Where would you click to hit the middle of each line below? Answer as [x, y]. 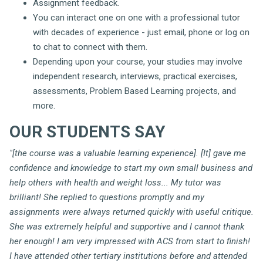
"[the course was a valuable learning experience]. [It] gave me [128, 153]
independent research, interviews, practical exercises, [135, 76]
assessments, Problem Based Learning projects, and [134, 91]
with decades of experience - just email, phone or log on [141, 32]
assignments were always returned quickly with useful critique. [131, 212]
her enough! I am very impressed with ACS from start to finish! [130, 241]
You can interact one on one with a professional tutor [136, 17]
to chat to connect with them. [90, 47]
